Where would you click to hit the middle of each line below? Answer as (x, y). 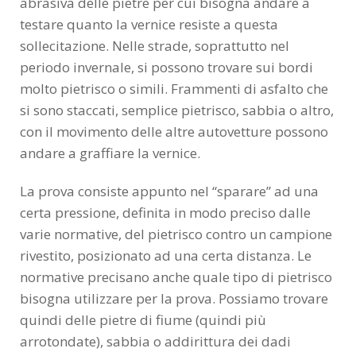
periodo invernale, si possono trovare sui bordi (166, 67)
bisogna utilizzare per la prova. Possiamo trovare (174, 298)
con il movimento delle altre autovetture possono (174, 131)
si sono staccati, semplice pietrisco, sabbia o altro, (177, 110)
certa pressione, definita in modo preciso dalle (165, 212)
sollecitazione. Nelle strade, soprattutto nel (155, 45)
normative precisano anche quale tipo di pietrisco (176, 277)
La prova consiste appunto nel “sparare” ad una (169, 191)
